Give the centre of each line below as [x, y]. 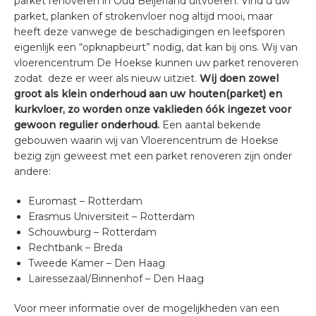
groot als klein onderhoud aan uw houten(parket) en [148, 94]
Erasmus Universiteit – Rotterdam [111, 217]
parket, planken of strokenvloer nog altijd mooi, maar [144, 16]
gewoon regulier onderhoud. [87, 125]
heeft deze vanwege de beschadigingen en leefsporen [150, 32]
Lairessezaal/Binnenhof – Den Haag [116, 279]
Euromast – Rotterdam [85, 201]
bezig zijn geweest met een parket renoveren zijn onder [153, 156]
